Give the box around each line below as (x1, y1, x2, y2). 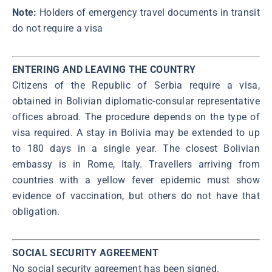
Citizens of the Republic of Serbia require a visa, (12, 80, 260, 92)
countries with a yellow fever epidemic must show (12, 174, 260, 186)
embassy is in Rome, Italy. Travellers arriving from (12, 158, 260, 171)
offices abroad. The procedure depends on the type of (12, 111, 260, 123)
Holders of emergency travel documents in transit (39, 7, 260, 19)
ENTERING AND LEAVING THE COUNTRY (12, 64, 196, 76)
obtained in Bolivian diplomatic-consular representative (12, 95, 260, 107)
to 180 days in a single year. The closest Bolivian (12, 143, 260, 155)
